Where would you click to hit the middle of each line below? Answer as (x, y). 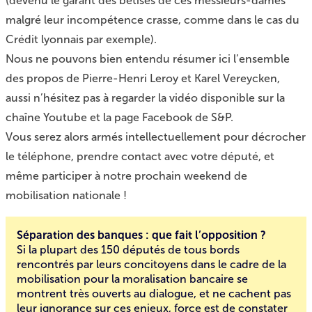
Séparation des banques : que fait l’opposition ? (141, 235)
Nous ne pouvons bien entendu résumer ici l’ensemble (148, 59)
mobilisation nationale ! (66, 195)
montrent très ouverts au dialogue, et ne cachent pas (154, 294)
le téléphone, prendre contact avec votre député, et (140, 156)
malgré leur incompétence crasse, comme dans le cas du (153, 20)
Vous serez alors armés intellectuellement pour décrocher (156, 137)
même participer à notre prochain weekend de (126, 176)
